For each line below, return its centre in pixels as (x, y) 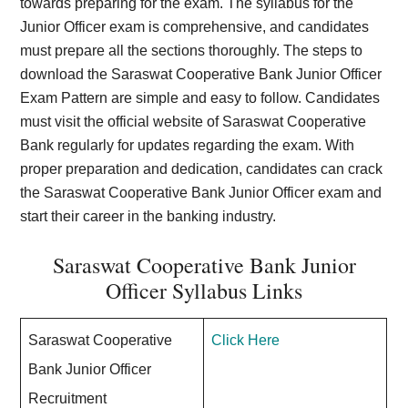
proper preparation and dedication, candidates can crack (202, 169)
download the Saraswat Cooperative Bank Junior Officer (201, 74)
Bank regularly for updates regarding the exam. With (188, 145)
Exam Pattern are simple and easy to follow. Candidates (200, 98)
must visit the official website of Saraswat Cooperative (194, 122)
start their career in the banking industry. (148, 216)
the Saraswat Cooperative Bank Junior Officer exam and (201, 193)
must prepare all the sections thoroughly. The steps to (192, 51)
